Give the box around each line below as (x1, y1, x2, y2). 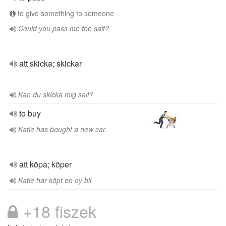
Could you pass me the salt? (18, 23, 109, 33)
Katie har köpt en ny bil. (18, 175, 93, 185)
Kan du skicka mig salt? (18, 89, 93, 99)
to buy (19, 107, 41, 119)
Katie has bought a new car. (18, 124, 107, 134)
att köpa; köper (19, 158, 72, 170)
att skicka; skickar (19, 58, 82, 69)
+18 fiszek (18, 199, 96, 222)
